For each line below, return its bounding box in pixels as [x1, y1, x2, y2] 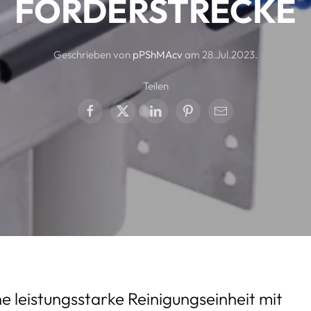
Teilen [142, 79, 169, 92]
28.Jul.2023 [202, 48, 255, 61]
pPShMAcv [133, 48, 183, 61]
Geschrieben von [53, 48, 133, 61]
